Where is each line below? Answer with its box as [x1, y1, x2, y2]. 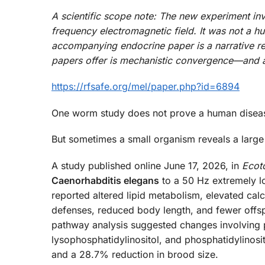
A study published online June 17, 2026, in [51, 159, 242, 172]
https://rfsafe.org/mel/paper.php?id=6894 [51, 80, 240, 93]
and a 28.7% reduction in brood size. [51, 248, 218, 260]
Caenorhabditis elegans [51, 174, 159, 186]
